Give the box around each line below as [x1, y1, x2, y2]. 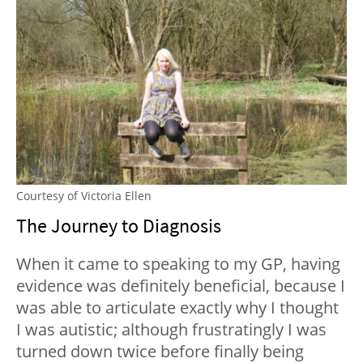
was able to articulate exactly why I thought [16, 297, 339, 319]
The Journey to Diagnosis [16, 213, 221, 239]
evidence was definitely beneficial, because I [16, 275, 345, 297]
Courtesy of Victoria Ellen [16, 188, 152, 204]
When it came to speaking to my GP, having [16, 253, 340, 275]
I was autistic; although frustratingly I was [16, 318, 327, 341]
